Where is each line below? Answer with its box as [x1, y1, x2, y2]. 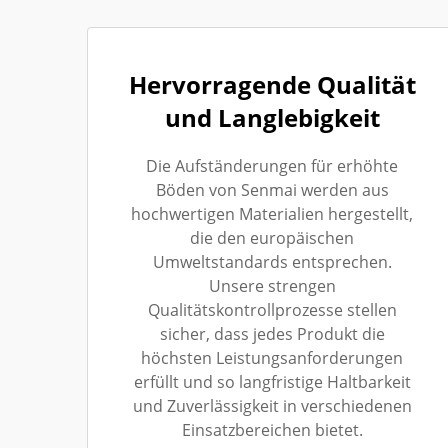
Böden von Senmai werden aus [155, 178, 389, 201]
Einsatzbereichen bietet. [181, 418, 363, 441]
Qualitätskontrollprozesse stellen [147, 298, 397, 321]
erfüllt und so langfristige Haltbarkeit [133, 370, 411, 393]
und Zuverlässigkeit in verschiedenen [132, 394, 412, 417]
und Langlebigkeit [164, 100, 380, 134]
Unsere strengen [208, 274, 336, 297]
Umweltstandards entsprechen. [152, 250, 392, 273]
